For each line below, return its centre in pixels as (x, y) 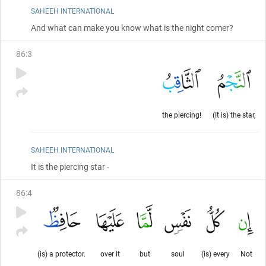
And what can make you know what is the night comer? (132, 28)
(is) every (216, 254)
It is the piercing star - (70, 167)
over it (110, 254)
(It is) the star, (234, 115)
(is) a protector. (61, 254)
